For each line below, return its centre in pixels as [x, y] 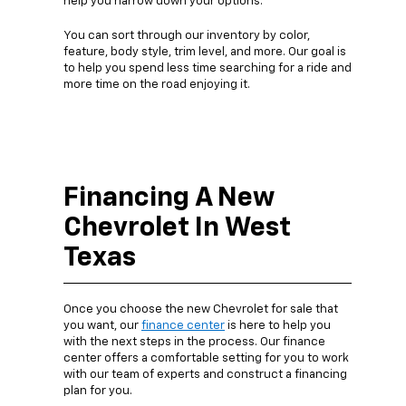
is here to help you [278, 326]
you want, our [102, 326]
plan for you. [98, 391]
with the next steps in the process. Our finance [194, 343]
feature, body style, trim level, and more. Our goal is [205, 53]
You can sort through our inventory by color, [187, 36]
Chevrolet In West [177, 229]
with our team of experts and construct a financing [205, 375]
